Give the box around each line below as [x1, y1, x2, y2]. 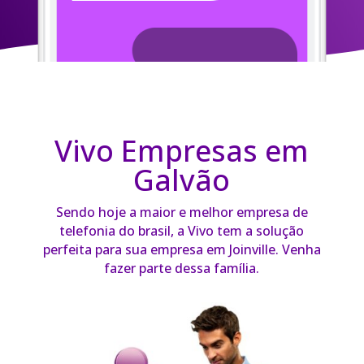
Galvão [133, 160, 231, 201]
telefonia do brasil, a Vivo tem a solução [59, 222, 305, 240]
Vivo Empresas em [54, 131, 310, 171]
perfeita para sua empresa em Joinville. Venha [42, 240, 321, 259]
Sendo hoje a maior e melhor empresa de [55, 203, 308, 222]
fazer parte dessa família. [104, 259, 260, 278]
